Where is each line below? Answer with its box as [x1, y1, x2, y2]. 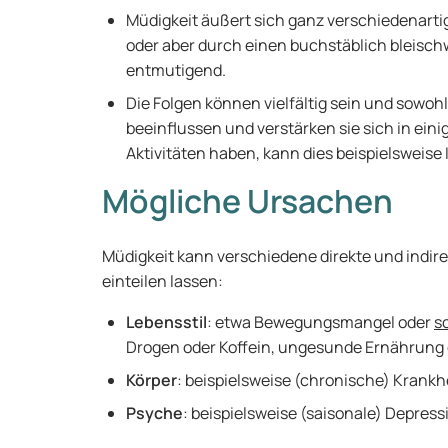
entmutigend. [126, 59, 229, 81]
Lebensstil [126, 311, 207, 333]
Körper [126, 369, 177, 391]
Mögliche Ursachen [102, 179, 393, 223]
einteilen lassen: [102, 270, 226, 292]
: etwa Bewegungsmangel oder [207, 311, 434, 333]
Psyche [126, 402, 183, 424]
